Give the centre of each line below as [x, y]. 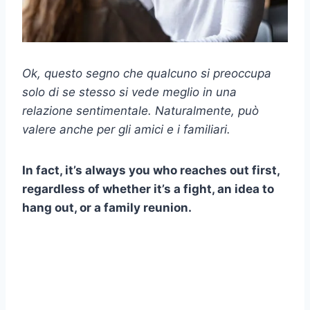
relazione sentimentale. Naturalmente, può [140, 111]
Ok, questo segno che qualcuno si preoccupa [147, 74]
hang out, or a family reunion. [107, 208]
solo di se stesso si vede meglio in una [129, 92]
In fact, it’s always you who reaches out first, [151, 171]
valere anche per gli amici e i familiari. [126, 130]
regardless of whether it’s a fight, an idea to [148, 189]
